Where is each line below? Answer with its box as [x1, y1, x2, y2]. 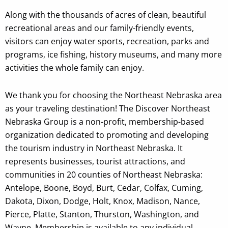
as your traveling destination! [5, 103, 117, 114]
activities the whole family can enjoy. [5, 62, 144, 73]
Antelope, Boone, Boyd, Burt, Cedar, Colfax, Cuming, [5, 182, 203, 193]
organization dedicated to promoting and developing [5, 129, 209, 140]
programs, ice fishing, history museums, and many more [5, 49, 222, 60]
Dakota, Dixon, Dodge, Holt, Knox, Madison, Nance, [5, 195, 200, 207]
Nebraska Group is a [5, 116, 85, 127]
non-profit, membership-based [85, 116, 204, 127]
